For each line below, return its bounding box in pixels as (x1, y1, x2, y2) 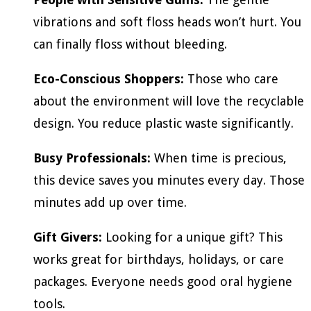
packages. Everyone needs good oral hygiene (33, 274, 292, 289)
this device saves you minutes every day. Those (33, 172, 305, 187)
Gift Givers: (33, 229, 102, 244)
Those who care (184, 71, 278, 86)
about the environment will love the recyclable (33, 93, 304, 108)
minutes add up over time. (33, 194, 187, 210)
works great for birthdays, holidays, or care (33, 251, 284, 267)
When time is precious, (151, 150, 287, 165)
